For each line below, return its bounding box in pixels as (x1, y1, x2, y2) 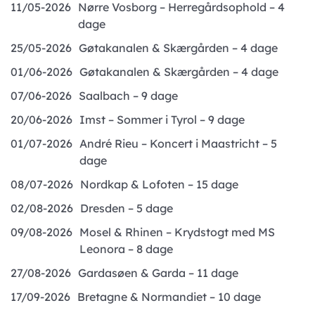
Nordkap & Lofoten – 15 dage (80, 177, 238, 191)
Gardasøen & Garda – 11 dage (78, 266, 238, 280)
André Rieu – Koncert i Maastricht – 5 (79, 136, 277, 150)
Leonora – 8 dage (79, 242, 173, 256)
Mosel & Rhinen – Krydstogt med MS (79, 225, 275, 239)
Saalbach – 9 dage (79, 89, 178, 103)
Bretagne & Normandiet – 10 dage (77, 290, 261, 304)
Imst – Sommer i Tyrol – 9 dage (79, 112, 245, 127)
